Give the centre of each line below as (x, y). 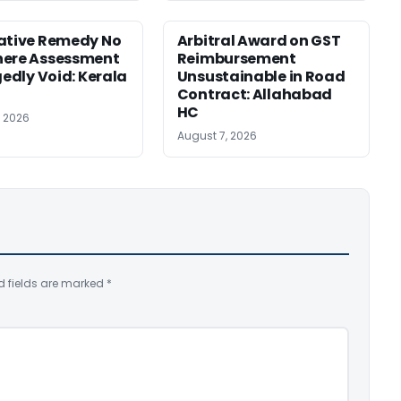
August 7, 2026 (217, 136)
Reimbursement (236, 59)
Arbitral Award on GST (259, 41)
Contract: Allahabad (255, 94)
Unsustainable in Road (261, 77)
